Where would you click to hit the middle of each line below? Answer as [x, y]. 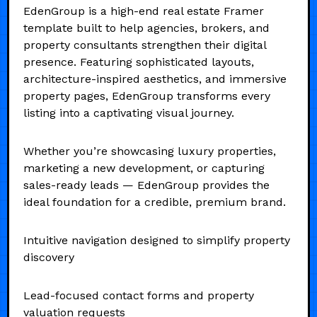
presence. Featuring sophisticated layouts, [139, 62]
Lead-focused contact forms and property [139, 295]
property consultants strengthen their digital [145, 45]
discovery [49, 257]
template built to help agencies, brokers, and [146, 28]
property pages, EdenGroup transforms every [147, 96]
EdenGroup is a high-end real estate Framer [144, 11]
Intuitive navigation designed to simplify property [157, 240]
